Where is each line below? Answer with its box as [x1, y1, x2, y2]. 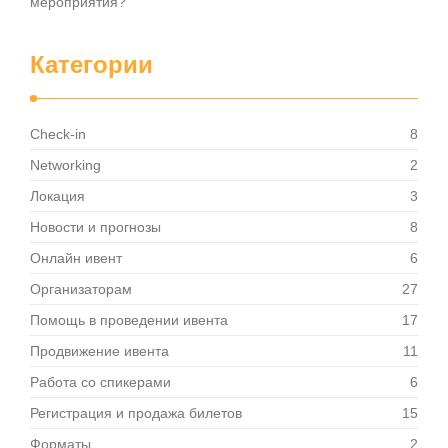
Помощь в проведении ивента [30, 312, 228, 328]
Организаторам [30, 281, 132, 297]
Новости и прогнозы [30, 219, 161, 235]
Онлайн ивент [30, 250, 122, 266]
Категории [30, 51, 153, 78]
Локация [30, 188, 85, 204]
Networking [30, 157, 101, 173]
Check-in [30, 126, 86, 142]
